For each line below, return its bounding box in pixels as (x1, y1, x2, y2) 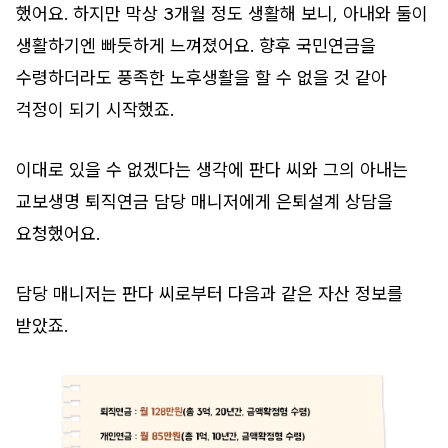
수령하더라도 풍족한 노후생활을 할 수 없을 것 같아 (16, 66, 387, 88)
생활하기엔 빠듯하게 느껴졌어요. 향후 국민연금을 (16, 34, 376, 56)
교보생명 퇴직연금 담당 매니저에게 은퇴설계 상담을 (16, 190, 393, 212)
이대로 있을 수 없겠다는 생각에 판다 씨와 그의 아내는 (16, 158, 408, 180)
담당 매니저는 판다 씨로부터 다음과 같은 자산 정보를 (16, 282, 403, 304)
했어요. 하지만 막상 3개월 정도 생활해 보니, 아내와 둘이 (16, 2, 428, 24)
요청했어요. (16, 222, 100, 244)
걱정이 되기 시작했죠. (16, 98, 174, 120)
